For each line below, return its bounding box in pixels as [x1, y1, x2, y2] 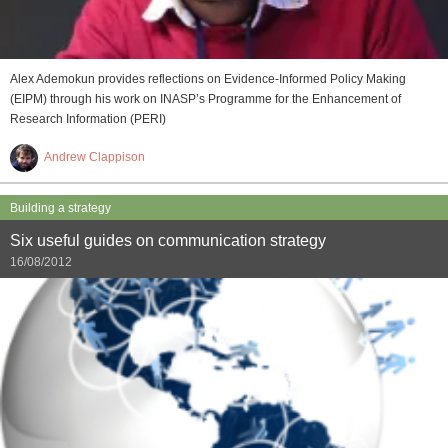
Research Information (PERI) [10, 112, 166, 127]
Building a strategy [10, 201, 111, 216]
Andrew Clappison [44, 150, 145, 165]
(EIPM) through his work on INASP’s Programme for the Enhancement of [10, 92, 401, 107]
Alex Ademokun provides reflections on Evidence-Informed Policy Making [10, 72, 406, 87]
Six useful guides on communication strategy [10, 232, 326, 250]
